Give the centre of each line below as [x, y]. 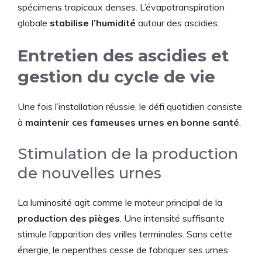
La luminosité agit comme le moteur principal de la [120, 202]
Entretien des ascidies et [123, 56]
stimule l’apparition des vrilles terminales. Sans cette [125, 234]
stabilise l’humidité [93, 23]
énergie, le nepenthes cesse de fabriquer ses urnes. [124, 250]
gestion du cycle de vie [116, 77]
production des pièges [69, 218]
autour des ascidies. [177, 23]
